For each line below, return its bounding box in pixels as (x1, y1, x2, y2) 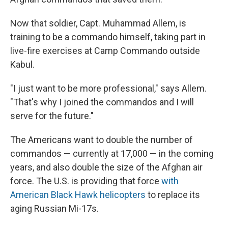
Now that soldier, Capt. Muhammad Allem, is (10, 18, 186, 29)
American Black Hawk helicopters (10, 189, 146, 201)
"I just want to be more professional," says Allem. (10, 83, 207, 94)
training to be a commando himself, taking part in (10, 32, 206, 43)
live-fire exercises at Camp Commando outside (10, 45, 200, 56)
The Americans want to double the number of (10, 134, 193, 146)
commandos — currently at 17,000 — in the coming (10, 148, 214, 159)
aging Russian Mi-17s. (10, 203, 99, 214)
